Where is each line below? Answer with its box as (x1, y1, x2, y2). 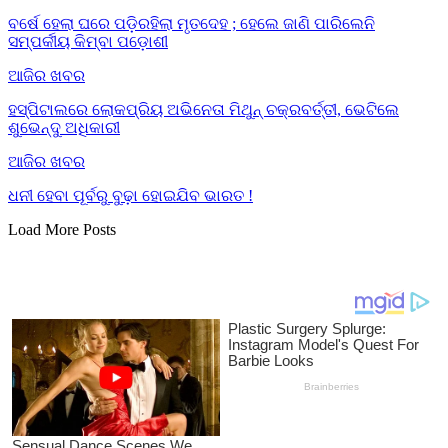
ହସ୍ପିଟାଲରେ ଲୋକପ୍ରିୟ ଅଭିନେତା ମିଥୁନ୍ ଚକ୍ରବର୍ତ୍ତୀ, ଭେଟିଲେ (8, 100, 399, 118)
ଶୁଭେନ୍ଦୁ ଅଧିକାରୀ (8, 118, 120, 136)
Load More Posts (8, 220, 116, 238)
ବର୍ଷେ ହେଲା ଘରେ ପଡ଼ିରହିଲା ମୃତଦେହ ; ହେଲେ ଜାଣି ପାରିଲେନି (8, 14, 375, 32)
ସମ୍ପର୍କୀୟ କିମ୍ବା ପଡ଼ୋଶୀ (8, 32, 168, 50)
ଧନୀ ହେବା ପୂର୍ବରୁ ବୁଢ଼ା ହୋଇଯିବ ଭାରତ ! (8, 186, 253, 204)
